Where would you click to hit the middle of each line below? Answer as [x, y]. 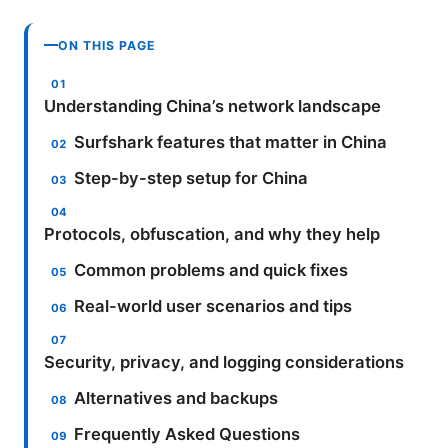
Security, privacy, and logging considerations [224, 361]
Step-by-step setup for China [191, 177]
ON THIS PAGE [107, 45]
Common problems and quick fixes [211, 269]
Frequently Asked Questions [187, 433]
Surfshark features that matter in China [231, 141]
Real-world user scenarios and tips [213, 305]
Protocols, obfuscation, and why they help [212, 233]
